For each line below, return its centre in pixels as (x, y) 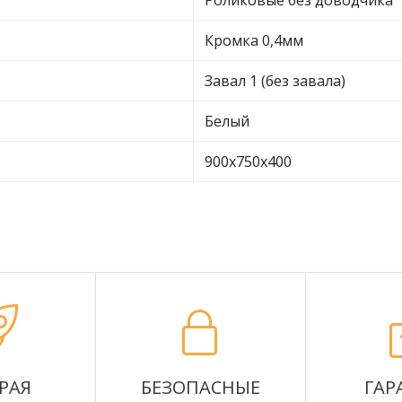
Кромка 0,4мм (254, 40)
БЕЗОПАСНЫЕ (201, 387)
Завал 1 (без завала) (275, 81)
